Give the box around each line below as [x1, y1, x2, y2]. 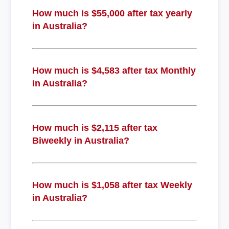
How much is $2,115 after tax [32, 122, 157, 133]
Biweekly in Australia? [32, 135, 129, 146]
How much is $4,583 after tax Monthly [32, 65, 196, 76]
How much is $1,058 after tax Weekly [32, 179, 192, 190]
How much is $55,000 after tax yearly [32, 8, 192, 18]
